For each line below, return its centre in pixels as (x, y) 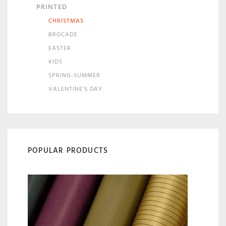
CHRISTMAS (66, 21)
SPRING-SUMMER (74, 75)
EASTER (60, 48)
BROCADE (63, 34)
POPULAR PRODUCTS (68, 150)
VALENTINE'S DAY (76, 89)
